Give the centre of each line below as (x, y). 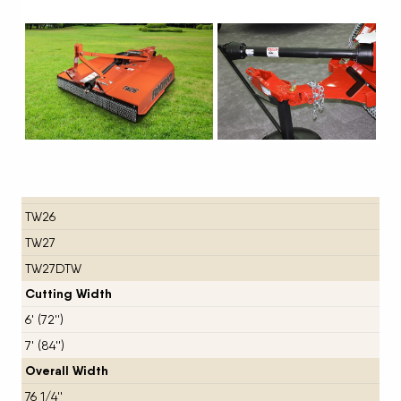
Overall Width (66, 370)
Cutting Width (68, 293)
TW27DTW (53, 268)
